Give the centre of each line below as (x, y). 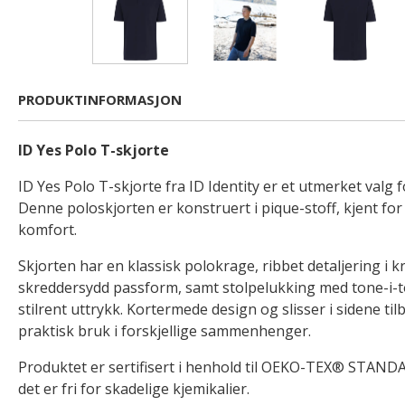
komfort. (47, 230)
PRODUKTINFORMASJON (100, 99)
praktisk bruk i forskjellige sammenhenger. (165, 331)
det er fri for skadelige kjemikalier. (134, 389)
